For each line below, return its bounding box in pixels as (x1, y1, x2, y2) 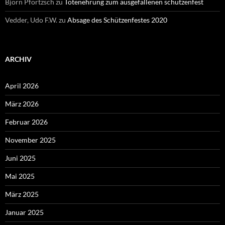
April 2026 (5, 81, 39, 90)
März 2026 (5, 99, 39, 108)
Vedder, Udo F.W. (5, 15, 57, 24)
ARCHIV (5, 54, 32, 63)
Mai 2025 (5, 171, 35, 180)
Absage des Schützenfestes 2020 (67, 15, 167, 24)
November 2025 (5, 135, 56, 144)
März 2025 (5, 189, 39, 198)
